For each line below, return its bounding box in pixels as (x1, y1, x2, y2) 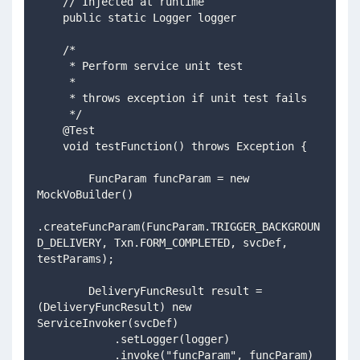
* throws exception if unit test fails (69, 91, 307, 104)
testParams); (37, 252, 114, 265)
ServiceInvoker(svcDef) (37, 316, 178, 329)
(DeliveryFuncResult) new (37, 300, 191, 313)
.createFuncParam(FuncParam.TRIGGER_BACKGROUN (37, 219, 320, 233)
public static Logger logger (63, 10, 236, 24)
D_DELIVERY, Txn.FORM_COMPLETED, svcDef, (37, 235, 288, 249)
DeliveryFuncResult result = (37, 284, 88, 297)
